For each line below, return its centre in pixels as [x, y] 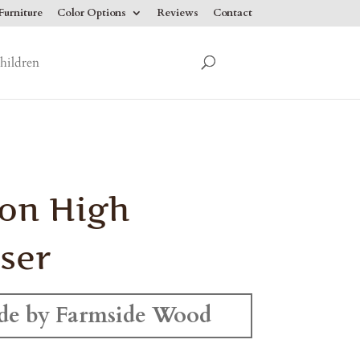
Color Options [91, 12]
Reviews [177, 12]
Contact [232, 12]
